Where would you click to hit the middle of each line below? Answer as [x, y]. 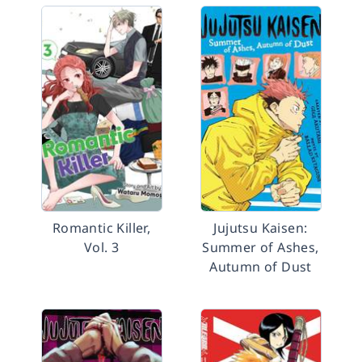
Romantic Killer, [101, 228]
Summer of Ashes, [261, 247]
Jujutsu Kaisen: [261, 228]
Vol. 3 [101, 247]
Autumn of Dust [261, 267]
